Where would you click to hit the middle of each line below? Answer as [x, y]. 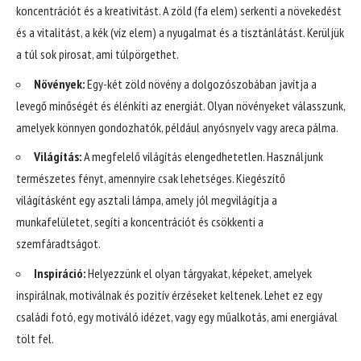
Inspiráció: [60, 273]
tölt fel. [35, 338]
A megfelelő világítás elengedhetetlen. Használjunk [202, 157]
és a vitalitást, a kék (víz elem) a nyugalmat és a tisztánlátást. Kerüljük [180, 33]
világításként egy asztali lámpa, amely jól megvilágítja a [147, 200]
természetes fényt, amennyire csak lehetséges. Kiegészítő [151, 178]
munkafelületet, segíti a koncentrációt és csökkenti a [140, 222]
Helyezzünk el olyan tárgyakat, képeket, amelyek [199, 273]
